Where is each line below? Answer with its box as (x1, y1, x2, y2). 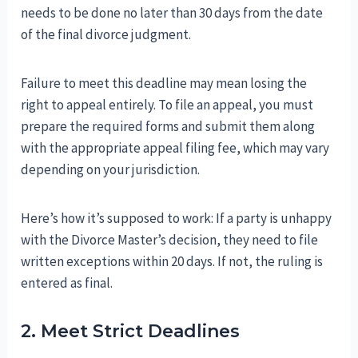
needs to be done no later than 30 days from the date (21, 3, 324, 22)
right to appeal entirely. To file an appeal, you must (21, 95, 314, 113)
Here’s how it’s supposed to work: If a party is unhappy (21, 209, 332, 227)
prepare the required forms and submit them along (21, 117, 316, 135)
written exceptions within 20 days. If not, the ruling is (21, 252, 324, 270)
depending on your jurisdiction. (21, 160, 201, 178)
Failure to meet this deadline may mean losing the (21, 74, 308, 92)
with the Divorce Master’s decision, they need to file (21, 230, 319, 249)
